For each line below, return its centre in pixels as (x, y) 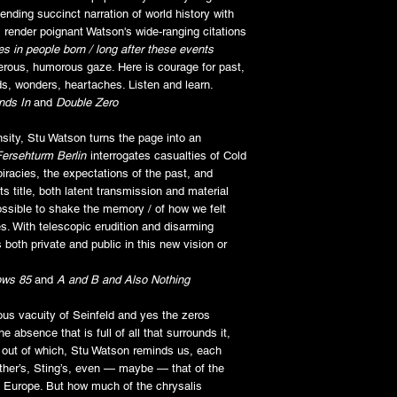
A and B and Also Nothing (123, 279)
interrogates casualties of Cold (167, 155)
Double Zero (87, 102)
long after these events (155, 49)
